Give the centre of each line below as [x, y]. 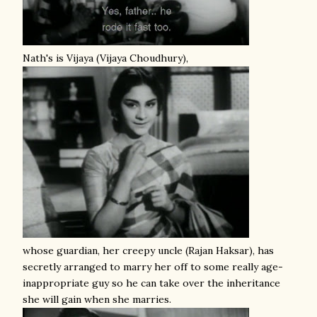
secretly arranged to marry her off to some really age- [153, 267]
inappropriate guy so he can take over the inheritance [151, 283]
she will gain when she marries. [97, 299]
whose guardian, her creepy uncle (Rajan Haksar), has [148, 250]
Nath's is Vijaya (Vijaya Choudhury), [105, 58]
